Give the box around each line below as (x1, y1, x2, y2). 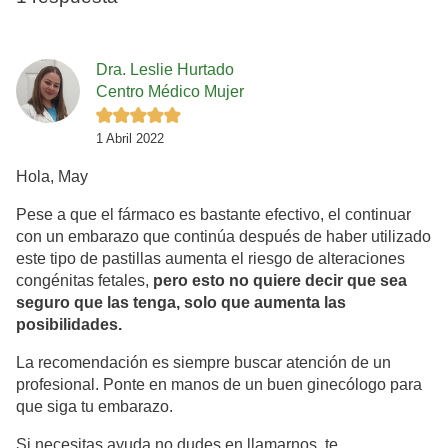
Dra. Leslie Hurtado (96, 60, 234, 78)
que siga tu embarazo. (16, 398, 173, 416)
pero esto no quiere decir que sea (153, 272, 407, 290)
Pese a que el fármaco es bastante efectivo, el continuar (16, 206, 411, 224)
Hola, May (16, 168, 88, 186)
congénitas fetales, (16, 272, 153, 290)
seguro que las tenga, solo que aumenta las (16, 294, 346, 312)
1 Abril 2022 (96, 131, 164, 147)
